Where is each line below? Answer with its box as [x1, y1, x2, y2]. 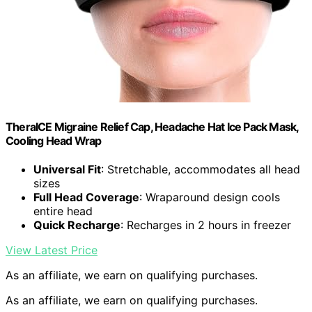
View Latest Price [6, 243, 97, 258]
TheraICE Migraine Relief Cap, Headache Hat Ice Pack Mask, [6, 120, 299, 134]
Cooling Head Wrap [6, 134, 102, 148]
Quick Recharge [33, 218, 120, 233]
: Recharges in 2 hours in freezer [120, 218, 291, 233]
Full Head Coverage [33, 190, 139, 205]
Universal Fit [33, 162, 101, 177]
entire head [33, 204, 93, 219]
